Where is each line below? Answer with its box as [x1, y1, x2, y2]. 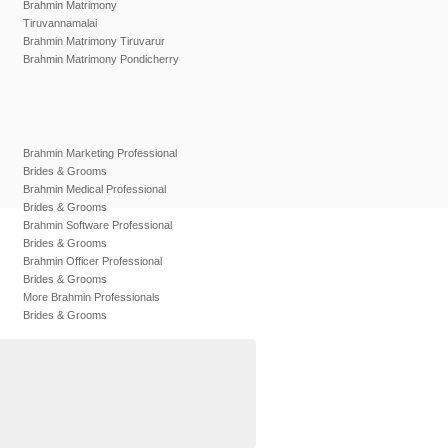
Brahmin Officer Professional [23, 255, 162, 268]
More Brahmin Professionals [23, 291, 160, 304]
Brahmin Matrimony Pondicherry [23, 53, 179, 66]
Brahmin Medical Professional [23, 183, 166, 196]
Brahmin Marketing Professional [23, 147, 177, 160]
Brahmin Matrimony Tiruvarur [23, 35, 165, 48]
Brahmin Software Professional [23, 219, 172, 232]
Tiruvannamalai [23, 17, 97, 30]
